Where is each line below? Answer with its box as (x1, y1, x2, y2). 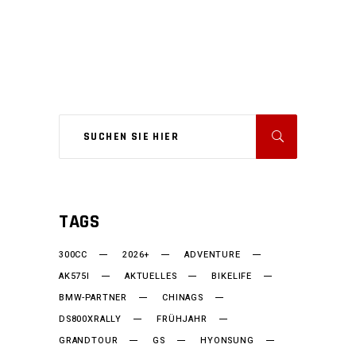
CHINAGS (162, 291, 203, 305)
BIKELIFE (211, 269, 252, 284)
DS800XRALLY (59, 312, 122, 327)
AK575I (59, 269, 90, 284)
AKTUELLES (124, 269, 177, 284)
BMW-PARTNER (59, 291, 128, 305)
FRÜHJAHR (157, 312, 207, 327)
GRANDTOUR (59, 334, 118, 348)
